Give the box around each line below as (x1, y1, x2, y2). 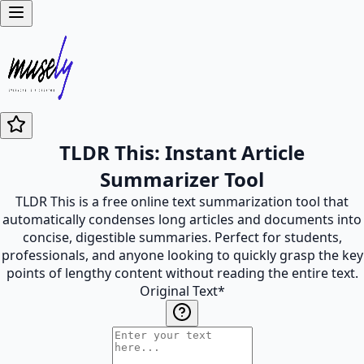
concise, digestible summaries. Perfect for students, (22, 228, 342, 246)
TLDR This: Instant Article (59, 139, 305, 166)
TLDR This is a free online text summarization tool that (15, 193, 349, 210)
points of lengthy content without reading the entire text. (6, 264, 358, 282)
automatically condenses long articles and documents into (2, 210, 362, 228)
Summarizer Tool (100, 166, 264, 193)
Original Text (139, 282, 218, 300)
